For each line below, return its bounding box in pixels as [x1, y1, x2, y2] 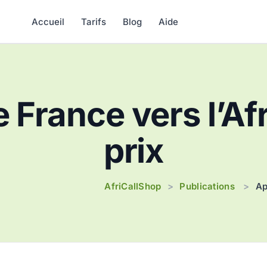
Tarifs [80, 15, 106, 27]
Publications [179, 180, 235, 192]
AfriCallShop [104, 180, 162, 192]
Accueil [31, 15, 64, 27]
